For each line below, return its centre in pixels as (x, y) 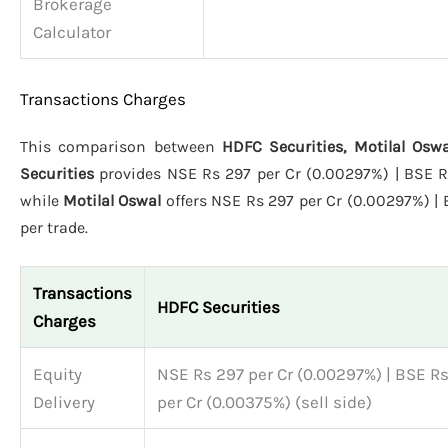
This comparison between (121, 146)
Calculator (72, 32)
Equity (57, 374)
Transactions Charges (103, 98)
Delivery (64, 402)
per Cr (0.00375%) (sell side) (264, 402)
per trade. (54, 227)
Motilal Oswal (112, 200)
